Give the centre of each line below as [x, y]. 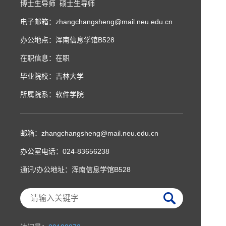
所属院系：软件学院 [52, 94]
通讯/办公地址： [46, 169]
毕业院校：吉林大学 [52, 76]
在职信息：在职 [45, 58]
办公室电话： [41, 151]
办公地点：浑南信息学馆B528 [67, 40]
